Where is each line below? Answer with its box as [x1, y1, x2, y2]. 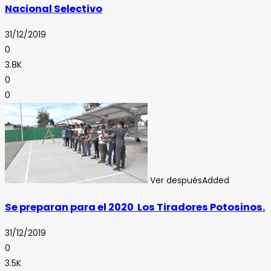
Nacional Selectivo [5, 1, 102, 16]
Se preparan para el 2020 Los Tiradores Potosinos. [5, 200, 265, 214]
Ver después [150, 174, 202, 187]
